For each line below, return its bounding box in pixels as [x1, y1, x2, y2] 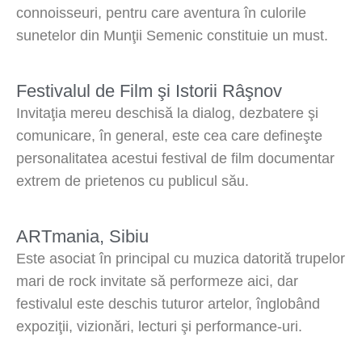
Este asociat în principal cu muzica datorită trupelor [16, 250, 345, 267]
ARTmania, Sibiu [16, 226, 149, 247]
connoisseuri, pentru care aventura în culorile [16, 4, 306, 21]
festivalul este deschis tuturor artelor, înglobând [16, 296, 320, 313]
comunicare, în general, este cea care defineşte [16, 128, 322, 145]
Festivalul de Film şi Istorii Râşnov [16, 81, 282, 102]
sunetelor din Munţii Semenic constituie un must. [16, 27, 328, 44]
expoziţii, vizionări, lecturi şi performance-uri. [16, 318, 302, 335]
